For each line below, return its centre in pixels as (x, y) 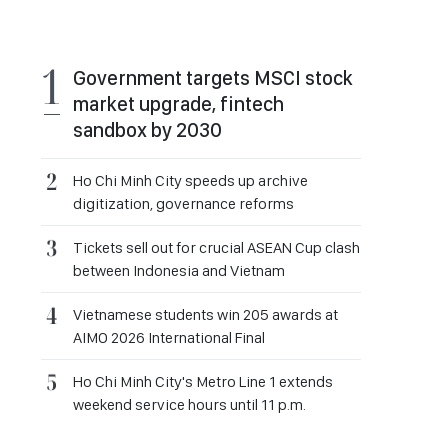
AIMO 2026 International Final (169, 337)
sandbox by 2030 (147, 130)
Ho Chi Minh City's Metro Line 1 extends (203, 381)
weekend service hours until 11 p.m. (189, 404)
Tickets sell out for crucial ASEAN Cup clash (216, 247)
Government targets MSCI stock (213, 78)
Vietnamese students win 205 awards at (205, 314)
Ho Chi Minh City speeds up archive (190, 180)
